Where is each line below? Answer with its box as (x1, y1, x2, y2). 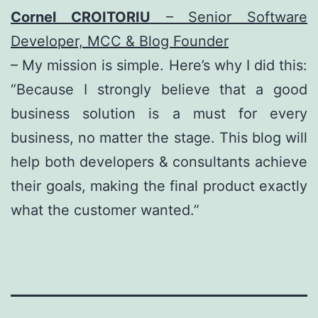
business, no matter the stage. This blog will (11, 128, 307, 146)
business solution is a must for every (11, 104, 307, 122)
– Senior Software (150, 8, 307, 26)
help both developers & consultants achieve (11, 153, 307, 170)
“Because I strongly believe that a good (11, 80, 307, 98)
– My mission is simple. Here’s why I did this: (11, 56, 307, 74)
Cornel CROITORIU (11, 8, 150, 26)
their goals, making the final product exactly (11, 177, 307, 194)
